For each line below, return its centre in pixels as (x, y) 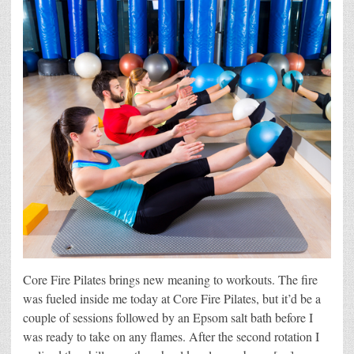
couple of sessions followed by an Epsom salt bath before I (168, 318)
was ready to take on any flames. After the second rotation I (171, 337)
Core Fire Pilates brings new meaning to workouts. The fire (170, 280)
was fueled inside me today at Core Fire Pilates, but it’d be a (172, 299)
